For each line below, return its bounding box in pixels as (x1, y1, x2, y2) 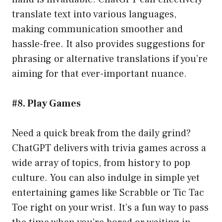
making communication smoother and (12, 23, 183, 36)
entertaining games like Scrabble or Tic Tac (12, 186, 204, 200)
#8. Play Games (12, 97, 81, 111)
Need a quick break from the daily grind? (12, 127, 191, 140)
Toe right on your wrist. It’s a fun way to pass (12, 201, 209, 215)
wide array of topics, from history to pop (12, 157, 190, 170)
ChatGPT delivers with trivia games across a (12, 142, 206, 155)
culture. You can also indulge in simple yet (12, 171, 200, 185)
